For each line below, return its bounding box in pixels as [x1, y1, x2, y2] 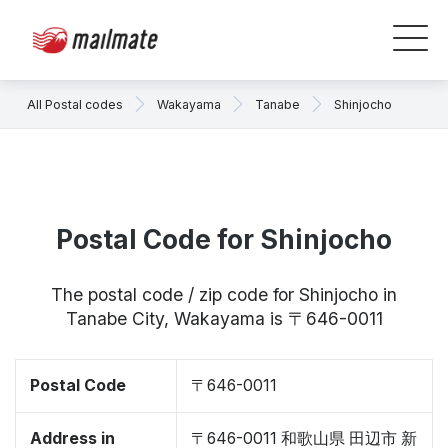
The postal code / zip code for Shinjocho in [51, 284, 397, 305]
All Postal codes [27, 96, 123, 112]
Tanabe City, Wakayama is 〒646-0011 [65, 308, 383, 329]
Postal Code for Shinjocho [56, 224, 392, 255]
